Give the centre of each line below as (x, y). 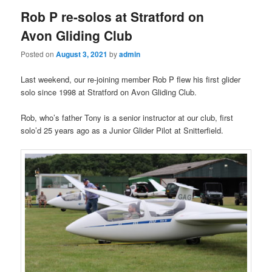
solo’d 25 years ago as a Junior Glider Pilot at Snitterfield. (122, 130)
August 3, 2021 (82, 54)
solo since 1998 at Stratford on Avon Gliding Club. (109, 92)
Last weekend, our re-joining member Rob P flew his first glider (131, 79)
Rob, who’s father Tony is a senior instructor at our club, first (127, 117)
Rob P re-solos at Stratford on (113, 17)
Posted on (39, 54)
